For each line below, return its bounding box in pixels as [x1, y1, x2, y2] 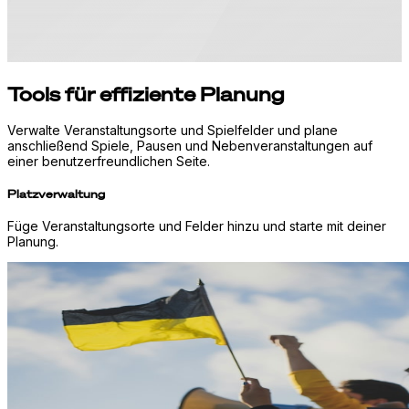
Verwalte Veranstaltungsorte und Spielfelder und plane [7, 122, 338, 139]
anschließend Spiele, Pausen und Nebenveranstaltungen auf [7, 138, 372, 154]
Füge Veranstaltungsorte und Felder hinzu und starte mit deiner [7, 217, 386, 234]
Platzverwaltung [7, 186, 105, 201]
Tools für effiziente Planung [7, 80, 284, 107]
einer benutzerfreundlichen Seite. [7, 153, 210, 170]
